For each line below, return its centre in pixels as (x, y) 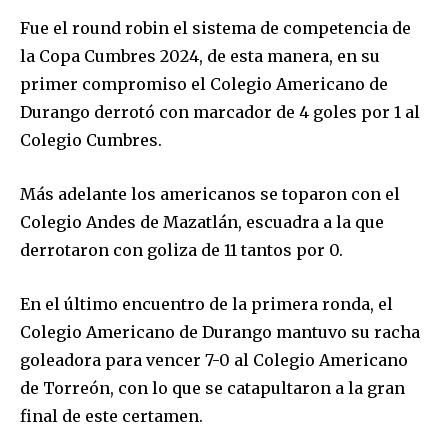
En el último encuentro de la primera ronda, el (206, 303)
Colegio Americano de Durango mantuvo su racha (220, 331)
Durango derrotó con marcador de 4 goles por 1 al (220, 111)
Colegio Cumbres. (91, 139)
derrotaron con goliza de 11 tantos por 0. (181, 249)
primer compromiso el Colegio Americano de (204, 83)
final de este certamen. (111, 415)
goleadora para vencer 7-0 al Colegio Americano (214, 359)
